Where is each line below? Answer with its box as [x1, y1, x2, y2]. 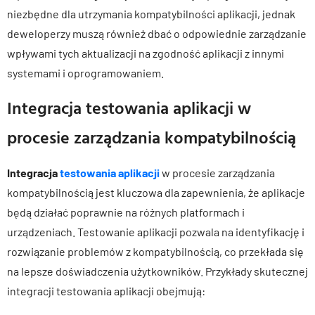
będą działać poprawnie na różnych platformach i [7, 205, 245, 219]
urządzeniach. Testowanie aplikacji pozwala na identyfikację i [7, 224, 304, 238]
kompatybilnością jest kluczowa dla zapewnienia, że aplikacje [7, 185, 305, 199]
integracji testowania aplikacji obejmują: [7, 283, 205, 297]
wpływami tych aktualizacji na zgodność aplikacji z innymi [7, 46, 284, 60]
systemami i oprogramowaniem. [7, 65, 164, 79]
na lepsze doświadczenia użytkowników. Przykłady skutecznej [7, 264, 308, 278]
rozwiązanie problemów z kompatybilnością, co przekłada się [7, 244, 304, 258]
